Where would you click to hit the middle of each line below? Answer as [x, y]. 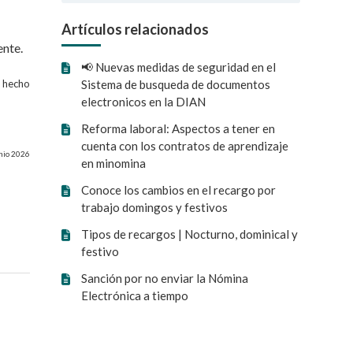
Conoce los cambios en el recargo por [179, 190]
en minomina [114, 163]
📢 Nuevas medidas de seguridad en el [179, 67]
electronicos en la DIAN [144, 102]
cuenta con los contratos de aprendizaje [185, 146]
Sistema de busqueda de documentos [176, 84]
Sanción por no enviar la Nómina [165, 278]
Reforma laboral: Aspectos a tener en [178, 128]
